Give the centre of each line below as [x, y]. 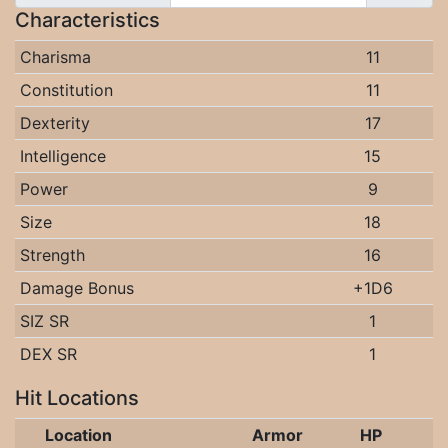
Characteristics [87, 20]
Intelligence [62, 156]
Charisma [55, 57]
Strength [52, 255]
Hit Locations [77, 398]
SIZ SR [44, 321]
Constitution [66, 90]
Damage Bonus [76, 288]
